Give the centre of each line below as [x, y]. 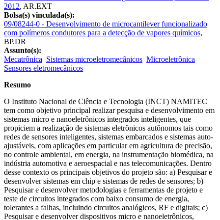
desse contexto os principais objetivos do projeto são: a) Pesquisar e [108, 172]
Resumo [17, 84]
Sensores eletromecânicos [43, 68]
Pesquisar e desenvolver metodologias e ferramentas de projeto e [103, 190]
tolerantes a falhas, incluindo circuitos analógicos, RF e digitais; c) [106, 207]
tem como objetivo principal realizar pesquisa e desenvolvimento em [109, 110]
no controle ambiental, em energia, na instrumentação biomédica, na [109, 154]
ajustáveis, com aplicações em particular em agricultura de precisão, [108, 145]
